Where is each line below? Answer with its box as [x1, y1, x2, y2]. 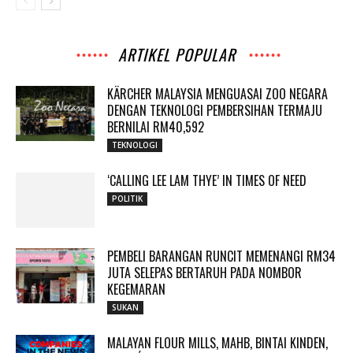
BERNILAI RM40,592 [107, 117, 204, 136]
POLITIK [112, 193, 143, 204]
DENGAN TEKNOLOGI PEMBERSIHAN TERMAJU [107, 101, 322, 120]
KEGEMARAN [107, 280, 165, 299]
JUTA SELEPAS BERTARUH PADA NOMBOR [107, 263, 302, 282]
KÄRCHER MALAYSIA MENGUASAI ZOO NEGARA [107, 84, 328, 103]
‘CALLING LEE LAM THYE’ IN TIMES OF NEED [107, 171, 307, 190]
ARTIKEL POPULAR [117, 43, 236, 66]
